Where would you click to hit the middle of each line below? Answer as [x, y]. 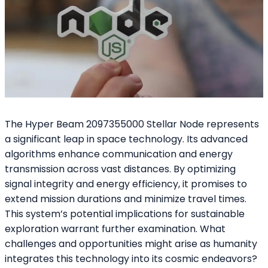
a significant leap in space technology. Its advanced [126, 139]
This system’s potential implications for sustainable [125, 214]
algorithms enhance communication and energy [119, 154]
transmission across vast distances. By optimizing [120, 169]
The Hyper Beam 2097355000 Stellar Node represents [132, 124]
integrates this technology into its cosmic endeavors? [131, 259]
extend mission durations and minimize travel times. [126, 199]
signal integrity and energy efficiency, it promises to [126, 184]
